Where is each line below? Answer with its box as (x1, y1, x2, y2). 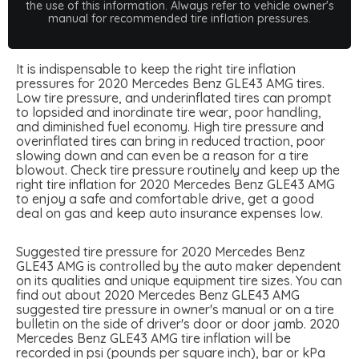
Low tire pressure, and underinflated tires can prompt (16, 89, 332, 106)
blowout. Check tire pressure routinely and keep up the (16, 161, 340, 178)
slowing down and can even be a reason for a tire (16, 147, 309, 163)
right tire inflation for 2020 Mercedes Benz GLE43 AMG (16, 175, 335, 192)
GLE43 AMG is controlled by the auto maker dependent (16, 257, 341, 274)
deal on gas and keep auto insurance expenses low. (16, 204, 323, 221)
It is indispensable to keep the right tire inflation (16, 60, 296, 77)
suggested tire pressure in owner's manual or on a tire (16, 301, 334, 317)
